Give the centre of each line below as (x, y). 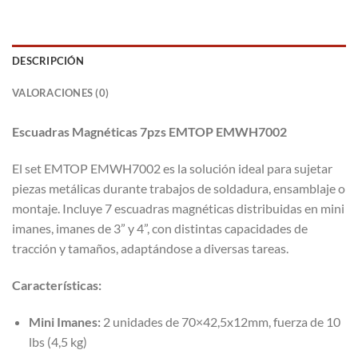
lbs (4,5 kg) (58, 341)
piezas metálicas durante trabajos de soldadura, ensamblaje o (179, 189)
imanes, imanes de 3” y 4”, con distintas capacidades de (160, 229)
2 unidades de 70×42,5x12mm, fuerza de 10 (220, 321)
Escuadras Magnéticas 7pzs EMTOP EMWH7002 (149, 132)
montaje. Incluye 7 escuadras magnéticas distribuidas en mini (178, 209)
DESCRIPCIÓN (48, 61)
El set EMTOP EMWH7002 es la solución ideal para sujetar (172, 169)
